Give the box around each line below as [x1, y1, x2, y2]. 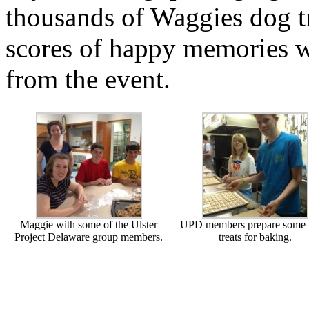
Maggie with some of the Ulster [20, 218, 157, 230]
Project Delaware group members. [14, 230, 163, 243]
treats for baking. [218, 230, 292, 243]
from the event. [6, 63, 170, 94]
